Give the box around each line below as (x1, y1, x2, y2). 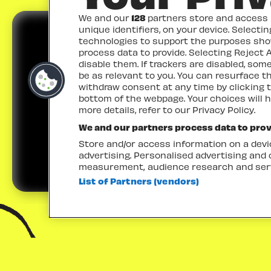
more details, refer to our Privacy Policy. (79, 104, 255, 115)
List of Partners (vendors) (79, 175, 200, 186)
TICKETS (130, 91, 192, 111)
